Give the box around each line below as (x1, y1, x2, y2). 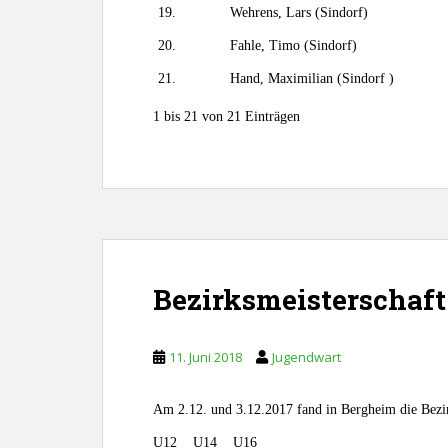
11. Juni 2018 (169, 348, 242, 366)
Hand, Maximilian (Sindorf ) (230, 71, 394, 86)
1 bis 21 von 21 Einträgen (153, 109, 300, 124)
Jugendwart (272, 348, 341, 366)
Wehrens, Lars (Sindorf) (230, 5, 368, 20)
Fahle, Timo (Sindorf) (230, 38, 357, 53)
